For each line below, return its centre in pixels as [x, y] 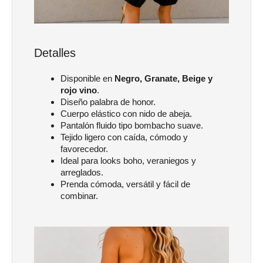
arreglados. [82, 172]
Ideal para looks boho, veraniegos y [128, 160]
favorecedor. [84, 149]
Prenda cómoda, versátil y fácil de [125, 184]
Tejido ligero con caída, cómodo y [124, 137]
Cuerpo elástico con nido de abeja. [126, 113]
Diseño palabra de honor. [108, 102]
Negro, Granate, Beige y [163, 78]
